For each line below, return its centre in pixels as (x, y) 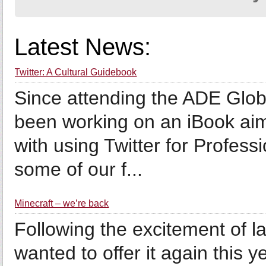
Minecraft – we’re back (62, 203)
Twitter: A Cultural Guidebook (76, 72)
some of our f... (79, 169)
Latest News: (83, 47)
